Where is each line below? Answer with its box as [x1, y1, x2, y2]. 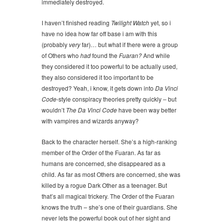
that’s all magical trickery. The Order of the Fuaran [42, 192, 174, 200]
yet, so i [149, 18, 171, 27]
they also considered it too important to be [42, 73, 154, 81]
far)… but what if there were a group [80, 40, 178, 49]
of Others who [42, 51, 80, 59]
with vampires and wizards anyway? [42, 116, 139, 125]
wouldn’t [42, 106, 66, 114]
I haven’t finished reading [42, 18, 111, 27]
